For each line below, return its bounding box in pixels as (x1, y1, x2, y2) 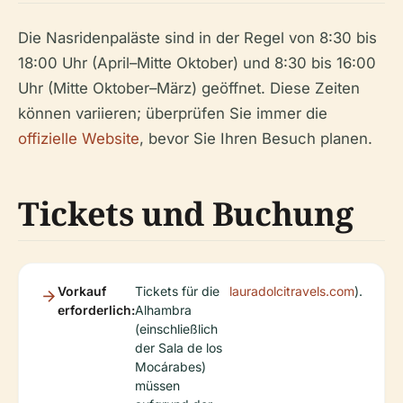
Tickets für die (135, 283, 219, 300)
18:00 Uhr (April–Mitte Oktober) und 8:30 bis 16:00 (18, 54, 376, 73)
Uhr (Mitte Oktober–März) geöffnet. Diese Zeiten (18, 79, 360, 98)
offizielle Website (18, 130, 139, 148)
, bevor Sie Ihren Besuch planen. (139, 130, 372, 148)
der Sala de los (135, 340, 222, 356)
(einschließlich (135, 321, 218, 337)
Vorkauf (58, 283, 106, 300)
